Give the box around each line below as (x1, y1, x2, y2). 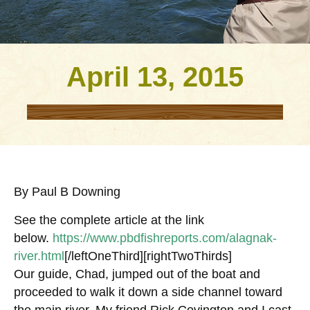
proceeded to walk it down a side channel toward (14, 284, 282, 299)
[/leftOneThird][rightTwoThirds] (64, 248, 232, 263)
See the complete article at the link (14, 212, 204, 227)
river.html (14, 248, 64, 263)
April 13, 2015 (66, 62, 244, 93)
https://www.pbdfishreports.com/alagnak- (53, 230, 277, 245)
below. (14, 230, 53, 245)
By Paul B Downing (14, 185, 120, 199)
